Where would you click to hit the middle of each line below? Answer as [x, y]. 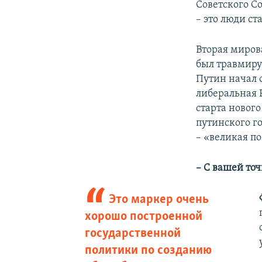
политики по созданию [148, 250]
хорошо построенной [143, 216]
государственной [132, 233]
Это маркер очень [159, 199]
